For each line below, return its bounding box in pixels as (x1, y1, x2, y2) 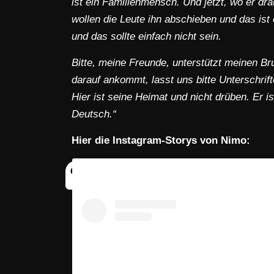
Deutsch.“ (72, 108, 116, 120)
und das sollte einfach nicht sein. (72, 31, 221, 42)
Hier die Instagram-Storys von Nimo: (72, 135, 250, 146)
